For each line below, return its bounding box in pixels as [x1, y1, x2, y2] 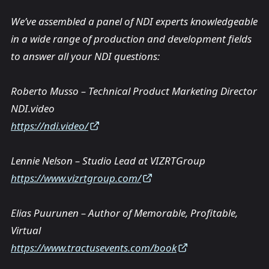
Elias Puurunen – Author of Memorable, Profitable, [11, 206, 238, 220]
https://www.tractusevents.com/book [11, 241, 177, 255]
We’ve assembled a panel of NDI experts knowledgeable [11, 14, 258, 29]
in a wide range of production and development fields [11, 32, 252, 46]
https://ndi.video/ [11, 119, 88, 133]
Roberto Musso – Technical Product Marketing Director [11, 84, 257, 98]
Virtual [11, 223, 41, 238]
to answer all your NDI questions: [11, 49, 160, 64]
